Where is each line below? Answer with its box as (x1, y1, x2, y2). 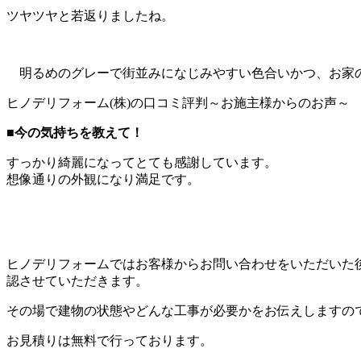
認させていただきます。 (6, 274, 148, 288)
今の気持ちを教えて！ (15, 126, 143, 140)
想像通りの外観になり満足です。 (6, 172, 200, 187)
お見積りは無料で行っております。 (6, 334, 213, 348)
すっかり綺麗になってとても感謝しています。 (6, 156, 277, 170)
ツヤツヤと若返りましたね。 (6, 9, 174, 23)
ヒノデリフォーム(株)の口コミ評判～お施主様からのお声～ (6, 96, 350, 110)
